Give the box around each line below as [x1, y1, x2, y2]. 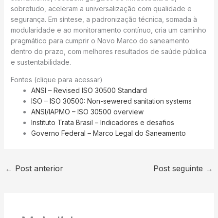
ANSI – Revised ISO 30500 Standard [31, 86, 147, 95]
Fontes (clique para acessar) [10, 75, 103, 84]
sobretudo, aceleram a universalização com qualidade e [10, 4, 192, 13]
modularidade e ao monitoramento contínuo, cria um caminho [10, 26, 206, 35]
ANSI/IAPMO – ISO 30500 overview [31, 108, 144, 116]
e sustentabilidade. [10, 58, 71, 67]
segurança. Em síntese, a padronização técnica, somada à [10, 15, 197, 24]
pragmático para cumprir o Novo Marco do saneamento [10, 36, 189, 45]
